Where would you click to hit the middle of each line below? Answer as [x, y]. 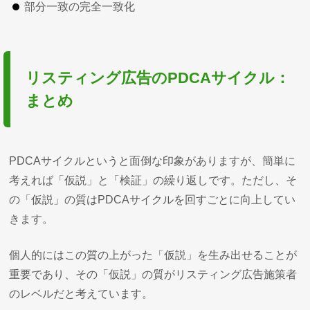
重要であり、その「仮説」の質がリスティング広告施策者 [153, 274]
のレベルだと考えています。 [81, 293]
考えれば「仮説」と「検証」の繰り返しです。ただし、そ [153, 180]
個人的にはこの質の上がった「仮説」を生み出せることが [153, 255]
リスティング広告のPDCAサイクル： [158, 77]
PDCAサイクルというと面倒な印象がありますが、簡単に [153, 161]
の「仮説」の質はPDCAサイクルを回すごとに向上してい [153, 199]
